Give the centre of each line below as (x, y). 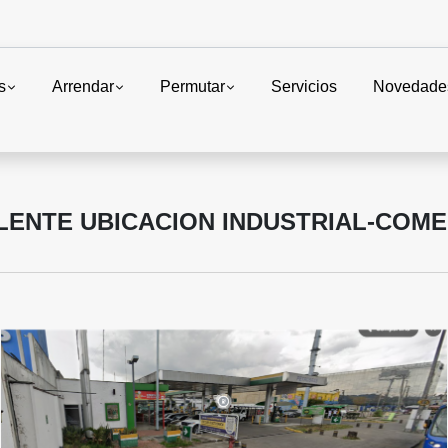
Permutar (193, 86)
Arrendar (83, 86)
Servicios (304, 86)
